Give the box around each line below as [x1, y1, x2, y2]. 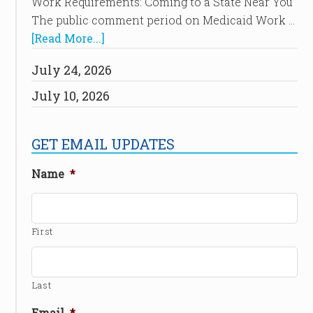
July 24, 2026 [31, 61, 112, 78]
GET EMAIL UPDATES [31, 135, 175, 153]
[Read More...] [31, 31, 105, 45]
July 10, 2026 [31, 87, 110, 104]
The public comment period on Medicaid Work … [31, 13, 295, 27]
